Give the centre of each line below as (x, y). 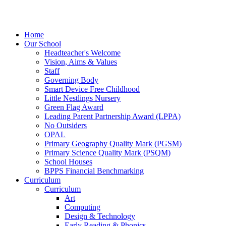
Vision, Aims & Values (81, 62)
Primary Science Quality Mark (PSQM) (107, 153)
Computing (82, 207)
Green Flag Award (74, 107)
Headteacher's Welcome (82, 53)
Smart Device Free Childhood (92, 89)
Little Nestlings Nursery (82, 98)
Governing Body (71, 80)
